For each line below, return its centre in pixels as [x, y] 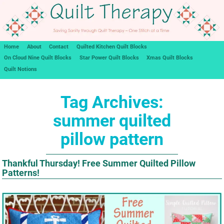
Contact [59, 46]
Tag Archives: [112, 102]
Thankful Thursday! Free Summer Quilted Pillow [99, 163]
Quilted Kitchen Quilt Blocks [112, 46]
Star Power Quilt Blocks [109, 58]
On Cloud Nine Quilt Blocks [37, 58]
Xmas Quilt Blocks [170, 58]
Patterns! [21, 172]
